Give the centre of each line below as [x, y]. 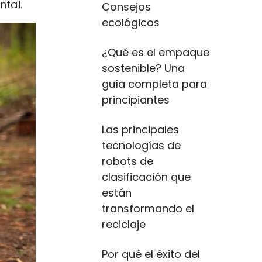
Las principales [140, 130]
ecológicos [131, 23]
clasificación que [146, 177]
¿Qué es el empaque [156, 52]
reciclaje [124, 224]
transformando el [148, 208]
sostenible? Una [143, 68]
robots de [127, 161]
